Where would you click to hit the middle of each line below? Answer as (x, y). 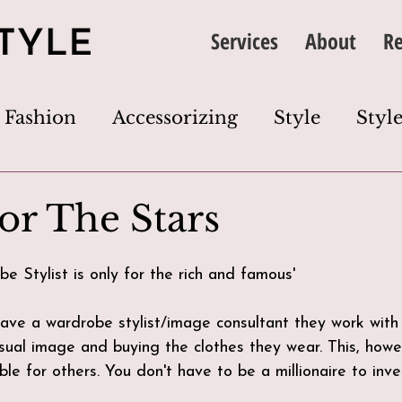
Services (244, 41)
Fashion (40, 118)
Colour (336, 190)
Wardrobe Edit (206, 262)
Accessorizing (175, 118)
